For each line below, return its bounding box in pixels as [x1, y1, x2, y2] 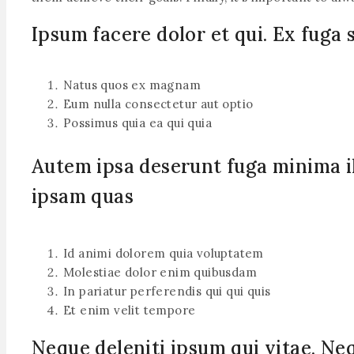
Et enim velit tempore [63, 303, 196, 318]
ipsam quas [32, 184, 134, 209]
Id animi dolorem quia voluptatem [63, 246, 264, 262]
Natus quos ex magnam [63, 77, 201, 93]
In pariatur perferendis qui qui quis [63, 284, 271, 299]
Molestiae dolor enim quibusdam [63, 265, 257, 281]
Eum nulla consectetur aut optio [63, 96, 254, 112]
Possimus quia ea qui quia [63, 115, 212, 131]
